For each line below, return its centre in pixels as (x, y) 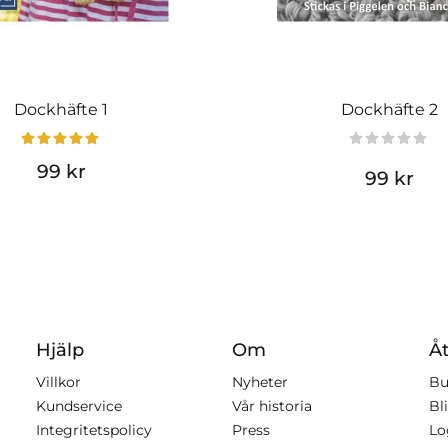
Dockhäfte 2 (389, 109)
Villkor (59, 381)
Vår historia (272, 405)
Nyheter (260, 381)
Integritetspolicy (94, 429)
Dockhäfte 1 (61, 109)
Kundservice (79, 405)
